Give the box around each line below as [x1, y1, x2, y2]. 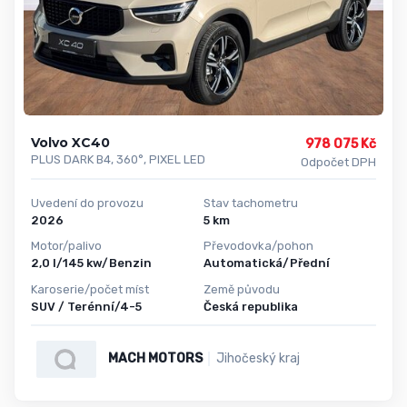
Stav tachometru [203, 195, 298, 210]
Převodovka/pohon [203, 239, 313, 253]
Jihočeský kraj [215, 351, 300, 367]
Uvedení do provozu [31, 195, 144, 210]
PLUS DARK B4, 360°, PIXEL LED [31, 152, 205, 166]
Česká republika [203, 299, 298, 313]
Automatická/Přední [203, 256, 330, 271]
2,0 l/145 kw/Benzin [31, 256, 152, 271]
